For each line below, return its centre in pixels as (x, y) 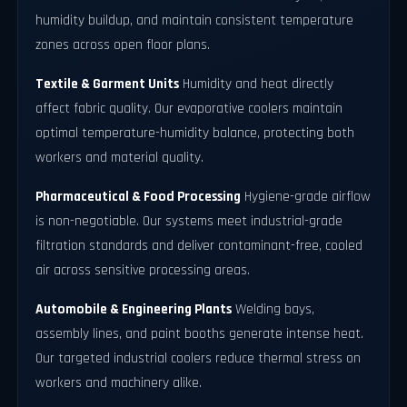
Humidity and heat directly (257, 84)
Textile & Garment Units (108, 84)
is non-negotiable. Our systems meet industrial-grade (189, 221)
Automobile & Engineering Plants (134, 309)
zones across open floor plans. (123, 45)
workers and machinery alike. (119, 382)
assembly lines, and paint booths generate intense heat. (200, 333)
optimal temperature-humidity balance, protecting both (195, 133)
